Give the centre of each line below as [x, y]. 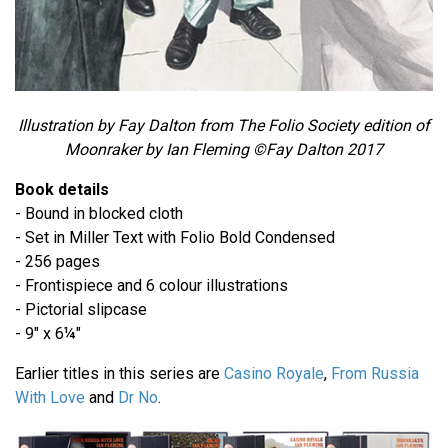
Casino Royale [274, 373]
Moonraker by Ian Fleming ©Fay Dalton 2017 [224, 149]
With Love [50, 397]
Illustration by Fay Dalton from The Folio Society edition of [224, 125]
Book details [62, 189]
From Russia [375, 373]
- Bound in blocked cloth [99, 213]
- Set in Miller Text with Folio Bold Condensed [175, 237]
